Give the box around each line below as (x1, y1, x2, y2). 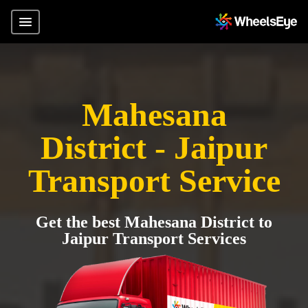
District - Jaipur (41, 129, 267, 166)
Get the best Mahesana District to (36, 213, 272, 231)
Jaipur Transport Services (62, 230, 246, 247)
